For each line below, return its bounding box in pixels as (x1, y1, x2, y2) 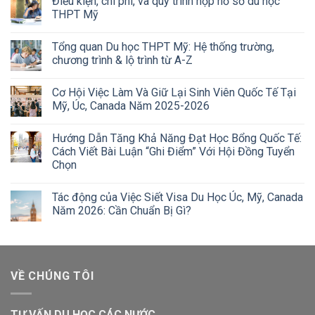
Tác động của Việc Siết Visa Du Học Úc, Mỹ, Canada (52, 191, 303, 205)
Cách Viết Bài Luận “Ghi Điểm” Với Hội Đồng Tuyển (52, 145, 295, 159)
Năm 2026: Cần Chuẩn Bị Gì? (52, 204, 191, 218)
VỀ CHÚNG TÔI (11, 269, 94, 283)
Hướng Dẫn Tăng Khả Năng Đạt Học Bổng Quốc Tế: (52, 131, 302, 146)
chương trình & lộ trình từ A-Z (52, 53, 193, 67)
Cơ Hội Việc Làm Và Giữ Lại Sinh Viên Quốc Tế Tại (52, 86, 296, 100)
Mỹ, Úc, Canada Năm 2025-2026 (52, 99, 210, 113)
